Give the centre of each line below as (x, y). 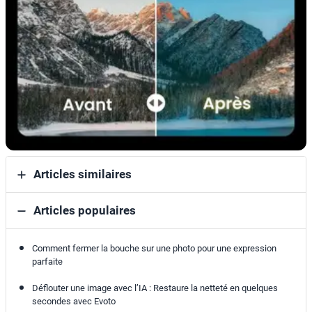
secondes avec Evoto (73, 302)
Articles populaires (85, 211)
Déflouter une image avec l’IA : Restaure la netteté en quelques (155, 288)
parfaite (47, 262)
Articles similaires (83, 174)
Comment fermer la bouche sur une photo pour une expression (154, 249)
